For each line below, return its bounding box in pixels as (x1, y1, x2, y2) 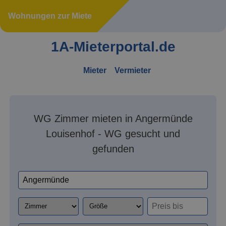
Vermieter (115, 66, 151, 75)
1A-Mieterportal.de (50, 39, 176, 54)
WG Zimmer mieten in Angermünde (33, 112, 193, 124)
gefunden (92, 143, 134, 154)
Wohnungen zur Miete (8, 12, 92, 20)
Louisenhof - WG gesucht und (46, 128, 180, 139)
